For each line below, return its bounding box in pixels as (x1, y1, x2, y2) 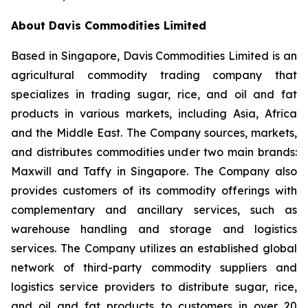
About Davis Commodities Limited (11, 19, 206, 32)
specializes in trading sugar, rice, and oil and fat (11, 87, 297, 101)
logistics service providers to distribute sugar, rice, (11, 280, 297, 294)
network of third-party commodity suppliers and (11, 261, 297, 274)
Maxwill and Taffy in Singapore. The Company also (11, 164, 297, 178)
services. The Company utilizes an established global (11, 241, 297, 255)
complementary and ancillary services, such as (11, 203, 297, 217)
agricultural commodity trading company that (11, 68, 297, 82)
